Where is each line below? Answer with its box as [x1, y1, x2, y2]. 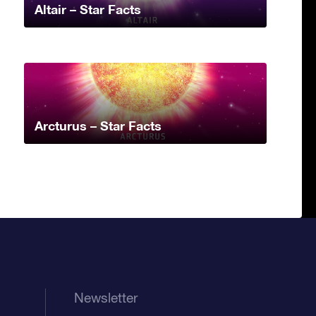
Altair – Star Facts [35, 1, 141, 18]
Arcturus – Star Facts [35, 118, 162, 134]
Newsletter [73, 290, 138, 306]
